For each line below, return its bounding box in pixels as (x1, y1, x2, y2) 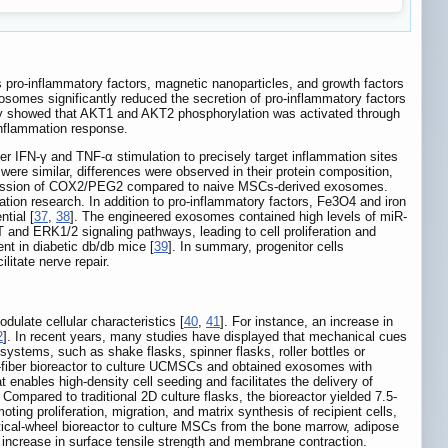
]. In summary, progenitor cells (168, 239, 344, 255)
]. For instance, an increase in (220, 313, 393, 329)
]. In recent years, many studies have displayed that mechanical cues (3, 328, 407, 344)
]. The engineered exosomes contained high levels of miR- (70, 209, 407, 225)
